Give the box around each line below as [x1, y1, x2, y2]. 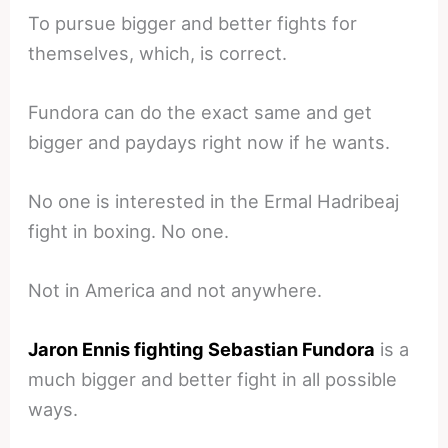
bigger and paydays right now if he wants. [28, 130, 391, 153]
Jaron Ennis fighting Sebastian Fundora [28, 338, 376, 361]
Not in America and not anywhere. [28, 279, 323, 302]
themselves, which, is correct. [28, 41, 288, 64]
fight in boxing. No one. [28, 220, 230, 243]
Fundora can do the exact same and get [28, 100, 373, 123]
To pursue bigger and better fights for [28, 11, 358, 34]
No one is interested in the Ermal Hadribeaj [28, 190, 400, 213]
